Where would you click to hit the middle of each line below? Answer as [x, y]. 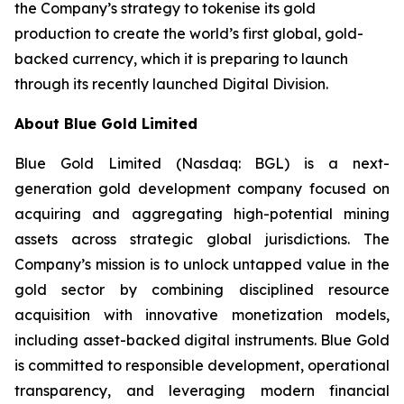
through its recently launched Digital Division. [173, 84]
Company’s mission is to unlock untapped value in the [202, 264]
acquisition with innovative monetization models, [202, 315]
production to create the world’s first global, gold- [189, 33]
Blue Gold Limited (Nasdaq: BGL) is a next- [202, 163]
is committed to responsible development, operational [202, 365]
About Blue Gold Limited [106, 124]
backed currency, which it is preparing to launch [181, 59]
